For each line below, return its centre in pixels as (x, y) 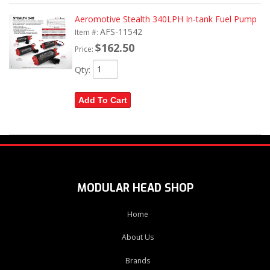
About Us (137, 237)
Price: (85, 49)
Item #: (87, 32)
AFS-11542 (121, 31)
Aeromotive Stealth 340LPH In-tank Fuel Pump (165, 19)
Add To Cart (102, 100)
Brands (137, 260)
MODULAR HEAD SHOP (135, 188)
